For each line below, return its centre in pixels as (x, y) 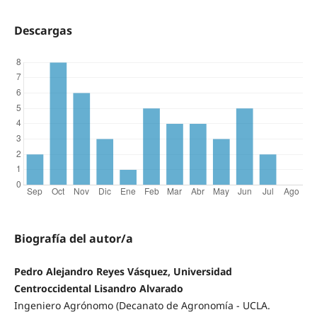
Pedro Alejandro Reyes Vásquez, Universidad (123, 272)
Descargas (43, 31)
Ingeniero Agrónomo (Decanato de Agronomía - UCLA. (142, 306)
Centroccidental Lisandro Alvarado (98, 289)
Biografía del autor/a (73, 239)
